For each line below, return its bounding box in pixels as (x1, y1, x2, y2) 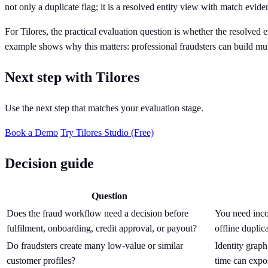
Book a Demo (5, 127, 58, 138)
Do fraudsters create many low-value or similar (7, 240, 183, 251)
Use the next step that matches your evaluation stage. (5, 103, 203, 114)
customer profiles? (7, 255, 75, 266)
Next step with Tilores (5, 69, 139, 86)
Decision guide (5, 155, 94, 171)
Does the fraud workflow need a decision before (7, 208, 188, 218)
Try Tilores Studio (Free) (60, 127, 154, 138)
